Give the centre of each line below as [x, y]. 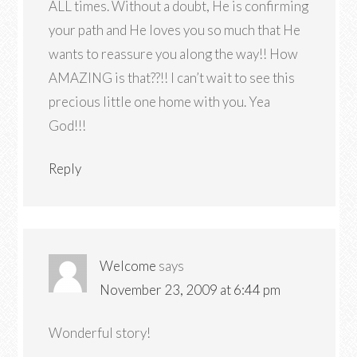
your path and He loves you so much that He [175, 30]
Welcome [128, 266]
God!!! [68, 126]
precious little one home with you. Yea [160, 102]
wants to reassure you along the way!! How [174, 54]
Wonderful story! [100, 333]
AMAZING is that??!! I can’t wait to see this [172, 78]
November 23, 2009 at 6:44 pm [190, 290]
